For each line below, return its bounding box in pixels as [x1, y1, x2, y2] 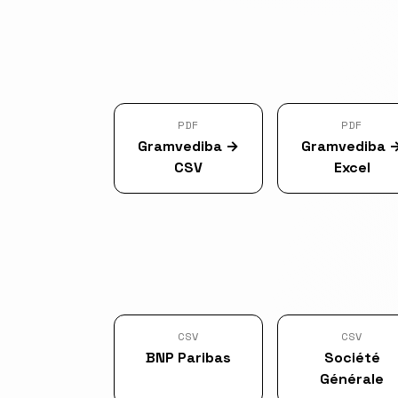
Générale [320, 370, 384, 388]
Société [323, 348, 380, 367]
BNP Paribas [146, 348, 231, 367]
